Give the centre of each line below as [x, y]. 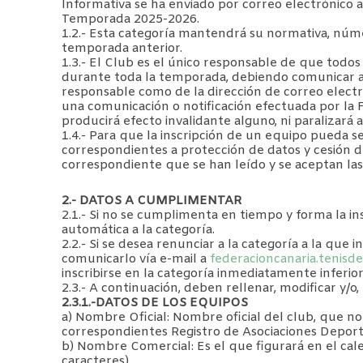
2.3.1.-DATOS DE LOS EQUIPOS [155, 303]
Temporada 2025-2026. [130, 19]
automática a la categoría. [138, 230]
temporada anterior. [122, 48]
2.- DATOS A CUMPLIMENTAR [152, 201]
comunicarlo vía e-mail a [136, 259]
